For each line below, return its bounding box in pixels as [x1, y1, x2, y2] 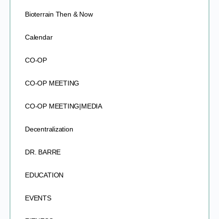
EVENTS [25, 194, 51, 202]
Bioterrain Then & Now [25, 10, 93, 18]
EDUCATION [25, 171, 64, 179]
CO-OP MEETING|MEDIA [25, 102, 103, 110]
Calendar [25, 33, 53, 41]
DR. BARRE [25, 148, 61, 156]
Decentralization [25, 125, 73, 133]
